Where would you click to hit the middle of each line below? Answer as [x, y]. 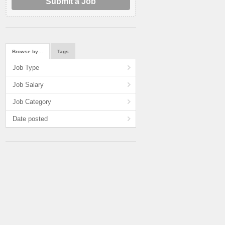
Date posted [30, 119]
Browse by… [28, 51]
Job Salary [28, 84]
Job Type [26, 67]
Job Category [32, 101]
